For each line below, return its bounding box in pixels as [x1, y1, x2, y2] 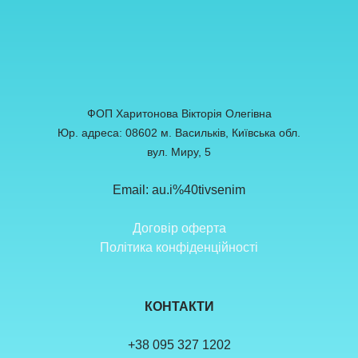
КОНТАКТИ [144, 299, 214, 313]
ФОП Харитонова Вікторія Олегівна [86, 106, 272, 120]
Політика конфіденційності [100, 240, 258, 254]
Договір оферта [132, 221, 226, 235]
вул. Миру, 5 [147, 145, 211, 158]
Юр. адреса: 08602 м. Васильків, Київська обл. [58, 125, 300, 139]
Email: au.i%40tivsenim [113, 182, 245, 197]
